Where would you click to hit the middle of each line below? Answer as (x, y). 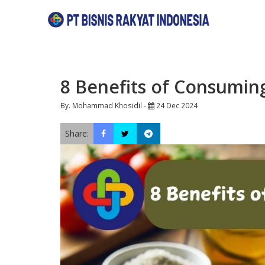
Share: (77, 133)
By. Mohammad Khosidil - (104, 105)
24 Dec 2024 (176, 105)
